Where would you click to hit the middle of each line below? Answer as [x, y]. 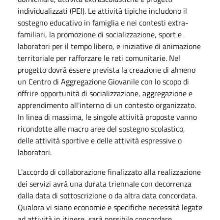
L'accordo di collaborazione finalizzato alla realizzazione [109, 172]
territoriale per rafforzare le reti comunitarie [92, 58]
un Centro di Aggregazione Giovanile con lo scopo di [103, 81]
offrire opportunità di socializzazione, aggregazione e [105, 93]
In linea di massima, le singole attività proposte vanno [107, 117]
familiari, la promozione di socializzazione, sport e [100, 34]
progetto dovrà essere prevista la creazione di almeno [107, 69]
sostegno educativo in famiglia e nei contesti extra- [103, 22]
